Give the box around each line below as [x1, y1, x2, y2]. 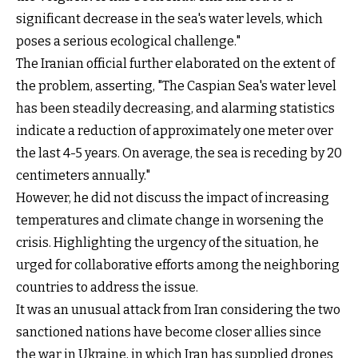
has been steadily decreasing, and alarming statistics [16, 100, 335, 116]
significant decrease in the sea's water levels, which [16, 10, 323, 26]
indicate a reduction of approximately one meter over [16, 122, 333, 138]
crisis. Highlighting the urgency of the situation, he [16, 234, 319, 250]
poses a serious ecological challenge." [16, 33, 241, 49]
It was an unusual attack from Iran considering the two [16, 301, 340, 317]
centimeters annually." [16, 167, 150, 183]
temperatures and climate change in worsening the [16, 212, 324, 228]
